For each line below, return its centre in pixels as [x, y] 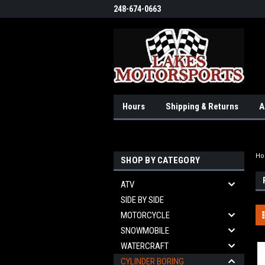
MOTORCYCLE [145, 215]
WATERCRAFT [145, 246]
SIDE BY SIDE [142, 200]
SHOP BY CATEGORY [160, 160]
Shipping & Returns [202, 106]
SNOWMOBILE [145, 231]
